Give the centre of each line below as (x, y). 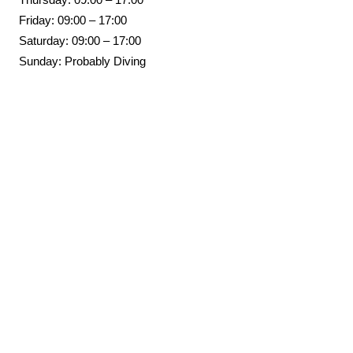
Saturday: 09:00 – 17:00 (80, 40)
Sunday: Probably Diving (82, 61)
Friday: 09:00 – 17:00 (72, 20)
